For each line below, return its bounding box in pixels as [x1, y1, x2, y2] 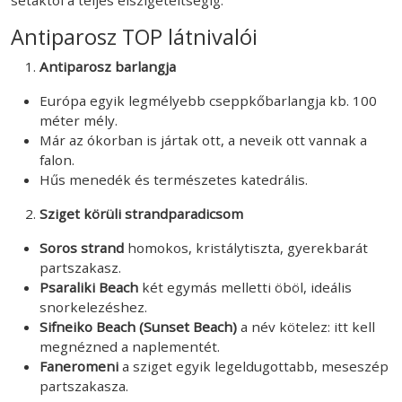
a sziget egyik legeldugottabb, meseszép [118, 356, 389, 375]
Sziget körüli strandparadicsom [39, 204, 243, 223]
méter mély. [39, 110, 118, 129]
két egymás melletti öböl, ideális [138, 277, 352, 296]
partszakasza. [39, 376, 128, 395]
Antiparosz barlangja [39, 57, 176, 75]
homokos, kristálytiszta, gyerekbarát [124, 238, 368, 257]
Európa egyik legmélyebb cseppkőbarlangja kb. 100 [39, 91, 377, 109]
